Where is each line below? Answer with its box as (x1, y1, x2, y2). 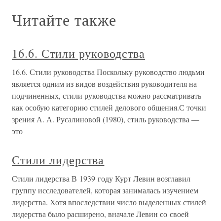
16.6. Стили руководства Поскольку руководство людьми (12, 67, 205, 77)
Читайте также (12, 9, 116, 30)
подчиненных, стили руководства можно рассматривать (12, 90, 201, 101)
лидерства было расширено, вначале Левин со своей (12, 209, 189, 219)
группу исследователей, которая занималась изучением (12, 185, 198, 195)
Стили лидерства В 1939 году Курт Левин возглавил (12, 173, 190, 184)
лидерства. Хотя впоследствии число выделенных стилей (12, 197, 206, 207)
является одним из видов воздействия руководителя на (12, 78, 197, 89)
